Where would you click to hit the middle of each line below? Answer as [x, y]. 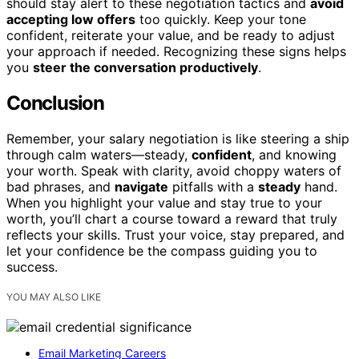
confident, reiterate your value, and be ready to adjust [171, 36]
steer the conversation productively [145, 68]
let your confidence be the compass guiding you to [162, 251]
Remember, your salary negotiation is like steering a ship [178, 139]
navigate [141, 187]
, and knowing [294, 155]
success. [32, 267]
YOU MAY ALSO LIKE [54, 297]
